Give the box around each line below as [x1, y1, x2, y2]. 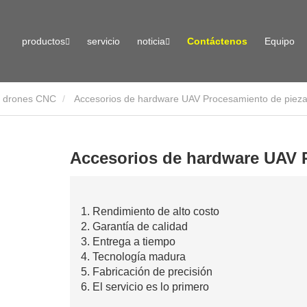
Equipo [264, 36, 295, 47]
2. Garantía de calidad [80, 221, 188, 233]
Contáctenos [186, 36, 247, 47]
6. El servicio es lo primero [80, 281, 209, 293]
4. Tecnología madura [80, 251, 186, 263]
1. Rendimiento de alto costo [80, 206, 219, 218]
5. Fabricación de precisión [80, 266, 212, 278]
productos [21, 36, 65, 47]
